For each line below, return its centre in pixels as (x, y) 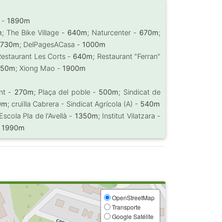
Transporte (125, 207)
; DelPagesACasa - (51, 44)
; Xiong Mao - (39, 68)
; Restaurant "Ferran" (127, 56)
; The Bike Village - (35, 32)
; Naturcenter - (113, 32)
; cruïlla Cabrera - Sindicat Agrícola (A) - (74, 104)
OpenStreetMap (132, 197)
